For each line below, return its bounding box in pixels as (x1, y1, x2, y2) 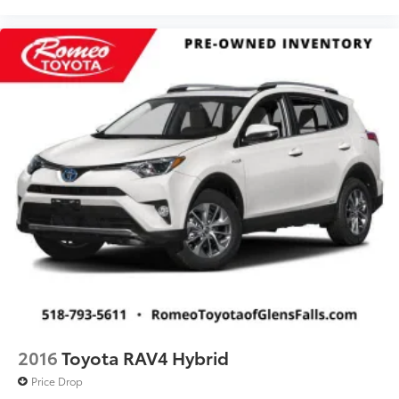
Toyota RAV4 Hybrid (61, 345, 229, 370)
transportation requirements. (18, 4, 215, 26)
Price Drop (31, 373, 83, 389)
